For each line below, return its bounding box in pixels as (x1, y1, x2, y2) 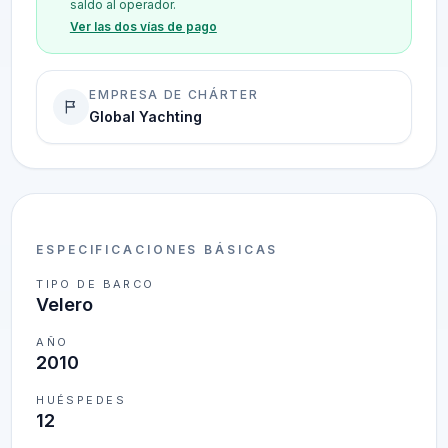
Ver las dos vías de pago (69, 19, 217, 34)
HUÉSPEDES (36, 393, 126, 407)
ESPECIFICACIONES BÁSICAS (36, 242, 279, 257)
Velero (36, 294, 94, 315)
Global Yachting (89, 108, 203, 125)
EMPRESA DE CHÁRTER (89, 87, 259, 102)
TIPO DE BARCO (36, 277, 155, 291)
